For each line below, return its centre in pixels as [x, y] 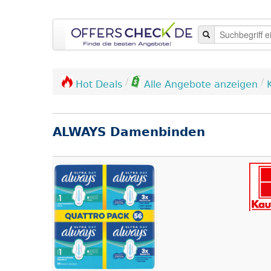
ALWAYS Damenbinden [129, 132]
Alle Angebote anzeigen [201, 84]
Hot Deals [99, 84]
